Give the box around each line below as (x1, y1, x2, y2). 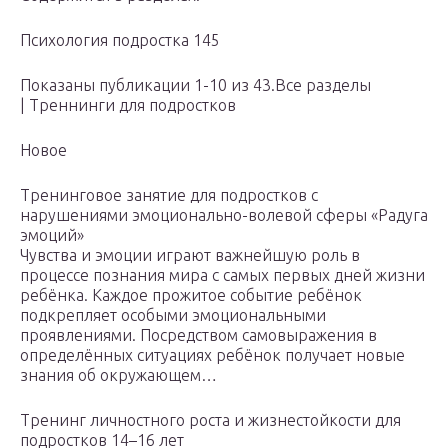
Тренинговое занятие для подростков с (20, 186, 318, 205)
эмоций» (20, 226, 84, 245)
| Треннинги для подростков (20, 96, 236, 115)
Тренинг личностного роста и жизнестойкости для (20, 411, 401, 430)
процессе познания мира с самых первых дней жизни (20, 266, 425, 285)
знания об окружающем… (20, 366, 217, 385)
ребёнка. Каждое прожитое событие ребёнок (20, 286, 362, 305)
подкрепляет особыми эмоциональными (20, 306, 326, 325)
